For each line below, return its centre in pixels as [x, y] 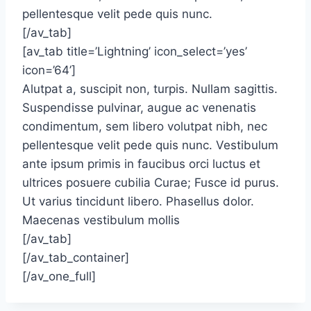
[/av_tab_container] [76, 258]
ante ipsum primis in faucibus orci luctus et [141, 164]
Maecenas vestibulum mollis [101, 220]
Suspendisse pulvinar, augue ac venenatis [139, 108]
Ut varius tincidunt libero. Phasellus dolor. [138, 201]
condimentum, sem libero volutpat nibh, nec [145, 126]
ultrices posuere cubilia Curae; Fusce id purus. [151, 183]
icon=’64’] [49, 70]
